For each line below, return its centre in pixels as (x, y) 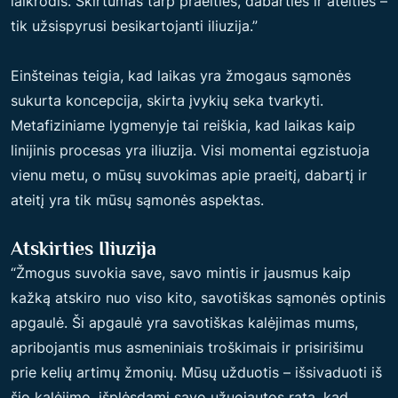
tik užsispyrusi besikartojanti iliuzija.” (134, 26)
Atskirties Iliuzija (84, 248)
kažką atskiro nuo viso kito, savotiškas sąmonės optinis (198, 298)
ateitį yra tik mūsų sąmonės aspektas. (137, 200)
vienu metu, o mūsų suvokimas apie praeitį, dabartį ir (189, 175)
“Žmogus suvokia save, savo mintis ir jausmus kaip (181, 273)
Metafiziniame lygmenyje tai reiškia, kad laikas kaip (183, 125)
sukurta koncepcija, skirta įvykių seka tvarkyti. (167, 100)
